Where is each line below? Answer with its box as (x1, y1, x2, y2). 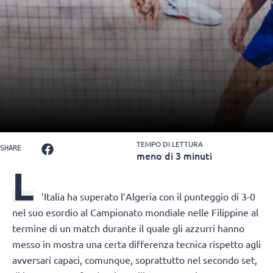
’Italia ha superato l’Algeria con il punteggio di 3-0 (41, 190, 255, 203)
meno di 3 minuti (136, 149, 212, 163)
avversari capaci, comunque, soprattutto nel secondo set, (12, 253, 257, 266)
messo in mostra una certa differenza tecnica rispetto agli (12, 238, 261, 250)
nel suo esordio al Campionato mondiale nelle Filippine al (12, 206, 258, 219)
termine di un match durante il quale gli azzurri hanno (12, 222, 244, 235)
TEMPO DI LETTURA (136, 139, 203, 149)
